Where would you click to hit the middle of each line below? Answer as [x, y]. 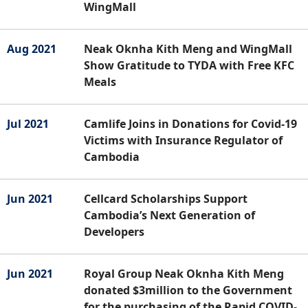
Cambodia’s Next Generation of [169, 215]
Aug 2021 [32, 48]
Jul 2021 [28, 123]
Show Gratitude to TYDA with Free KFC [189, 65]
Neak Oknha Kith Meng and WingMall [188, 48]
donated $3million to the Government [188, 290]
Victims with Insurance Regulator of [183, 140]
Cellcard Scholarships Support [166, 198]
